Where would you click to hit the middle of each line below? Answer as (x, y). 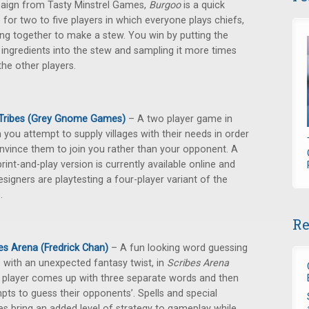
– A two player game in (179, 119)
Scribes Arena (198, 263)
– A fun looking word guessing (178, 248)
